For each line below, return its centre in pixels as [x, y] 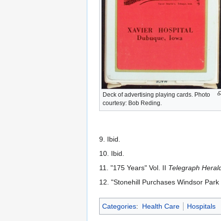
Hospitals [201, 206]
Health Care [161, 206]
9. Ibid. [110, 139]
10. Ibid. [112, 154]
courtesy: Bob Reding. [132, 103]
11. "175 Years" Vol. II [134, 168]
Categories [119, 206]
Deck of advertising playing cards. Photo [156, 94]
